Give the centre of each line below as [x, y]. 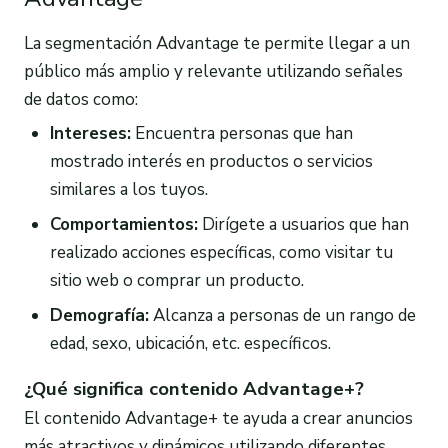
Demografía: [99, 316]
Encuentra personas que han [241, 134]
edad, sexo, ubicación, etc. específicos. [190, 344]
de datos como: [81, 99]
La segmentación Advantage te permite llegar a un [217, 43]
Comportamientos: [123, 225]
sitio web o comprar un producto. [176, 281]
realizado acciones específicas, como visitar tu [221, 253]
